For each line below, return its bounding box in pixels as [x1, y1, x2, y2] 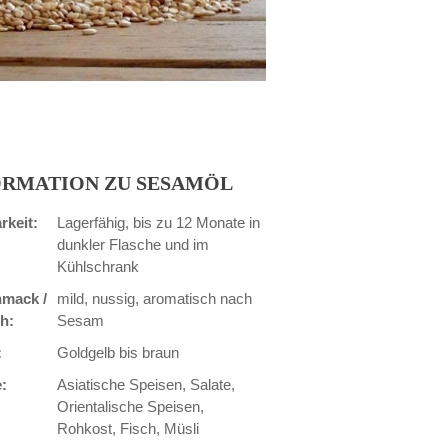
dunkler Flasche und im [57, 235, 210, 253]
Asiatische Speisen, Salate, [57, 375, 236, 393]
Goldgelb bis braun [57, 343, 180, 361]
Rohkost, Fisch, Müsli [57, 419, 200, 437]
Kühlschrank [57, 257, 140, 275]
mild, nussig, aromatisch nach [57, 289, 253, 307]
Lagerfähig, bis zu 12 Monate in [57, 213, 261, 231]
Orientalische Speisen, [57, 397, 205, 415]
